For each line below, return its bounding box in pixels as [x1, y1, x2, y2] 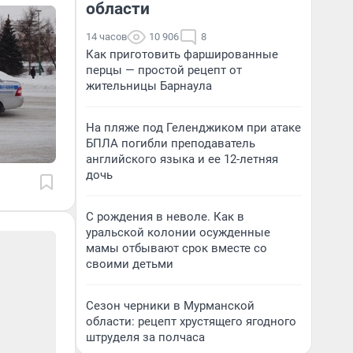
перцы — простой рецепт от [86, 63, 242, 77]
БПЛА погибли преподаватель [86, 136, 255, 150]
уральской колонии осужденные [86, 225, 270, 240]
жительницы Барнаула [86, 79, 212, 93]
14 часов [86, 31, 127, 43]
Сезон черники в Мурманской [86, 299, 255, 313]
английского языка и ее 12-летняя [86, 152, 278, 166]
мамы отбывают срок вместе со [86, 241, 267, 255]
